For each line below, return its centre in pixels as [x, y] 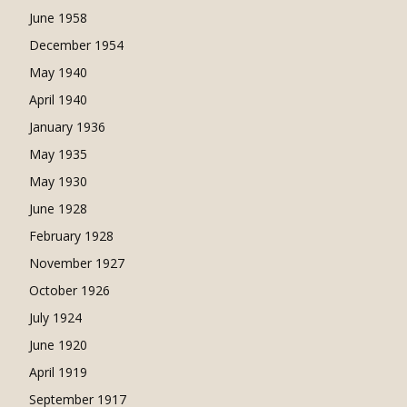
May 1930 [58, 181]
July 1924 [55, 318]
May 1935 [58, 154]
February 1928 [71, 236]
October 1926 [69, 290]
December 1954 [76, 45]
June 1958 [58, 18]
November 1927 [77, 263]
